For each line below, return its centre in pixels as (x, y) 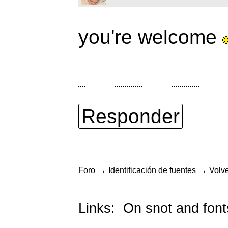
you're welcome (150, 37)
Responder (131, 117)
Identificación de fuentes (152, 170)
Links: (101, 208)
